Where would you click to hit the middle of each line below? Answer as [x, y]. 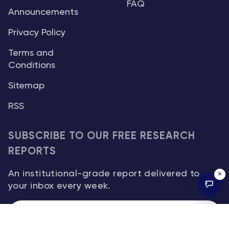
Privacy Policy [37, 33]
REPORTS [32, 152]
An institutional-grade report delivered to [104, 174]
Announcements [43, 13]
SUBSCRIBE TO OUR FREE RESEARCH [102, 136]
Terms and [31, 53]
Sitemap [26, 86]
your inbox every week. [59, 186]
